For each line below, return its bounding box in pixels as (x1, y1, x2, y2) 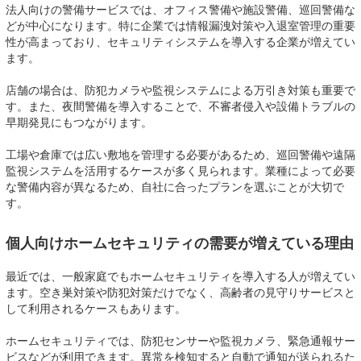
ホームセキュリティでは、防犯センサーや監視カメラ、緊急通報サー (6, 334, 355, 347)
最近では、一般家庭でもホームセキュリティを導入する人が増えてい (6, 269, 355, 283)
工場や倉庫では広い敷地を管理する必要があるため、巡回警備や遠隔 (6, 147, 355, 161)
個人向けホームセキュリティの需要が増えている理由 (6, 234, 354, 251)
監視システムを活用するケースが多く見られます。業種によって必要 (6, 164, 355, 177)
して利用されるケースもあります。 (6, 301, 186, 315)
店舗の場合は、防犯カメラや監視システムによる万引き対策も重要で (6, 83, 355, 97)
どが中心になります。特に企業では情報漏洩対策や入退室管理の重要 (6, 19, 355, 32)
